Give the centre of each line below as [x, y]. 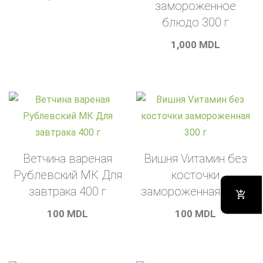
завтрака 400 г [68, 192]
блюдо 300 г [195, 23]
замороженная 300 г [195, 192]
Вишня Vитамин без [195, 159]
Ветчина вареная [68, 159]
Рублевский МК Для [68, 175]
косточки [195, 175]
